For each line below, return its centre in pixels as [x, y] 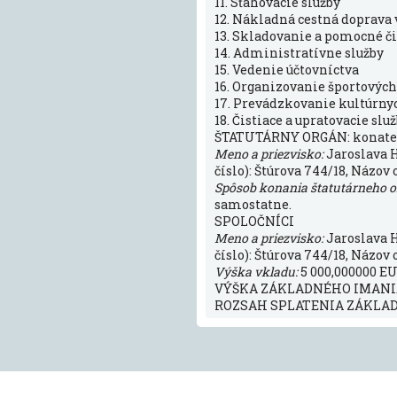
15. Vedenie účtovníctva [287, 70]
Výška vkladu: [256, 272]
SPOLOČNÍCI [254, 221]
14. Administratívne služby [299, 53]
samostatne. [253, 204]
